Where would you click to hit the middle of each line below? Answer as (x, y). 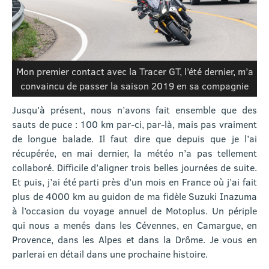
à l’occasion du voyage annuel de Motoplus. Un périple (134, 211)
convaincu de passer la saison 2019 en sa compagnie (134, 86)
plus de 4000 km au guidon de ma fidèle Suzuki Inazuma (134, 196)
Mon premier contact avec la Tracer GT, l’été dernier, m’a (134, 71)
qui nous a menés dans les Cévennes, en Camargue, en (134, 225)
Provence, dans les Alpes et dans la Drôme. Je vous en (134, 240)
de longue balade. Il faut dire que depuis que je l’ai (134, 139)
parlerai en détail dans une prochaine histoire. (110, 254)
